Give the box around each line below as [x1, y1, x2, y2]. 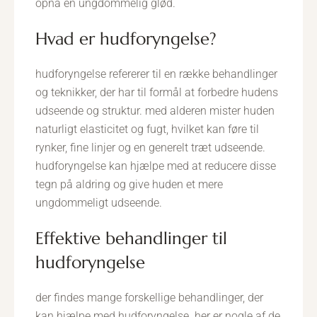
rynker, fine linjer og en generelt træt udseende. [35, 141, 265, 154]
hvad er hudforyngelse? [47, 28, 217, 50]
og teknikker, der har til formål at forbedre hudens [35, 86, 278, 99]
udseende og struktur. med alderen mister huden [35, 104, 275, 117]
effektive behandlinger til [35, 228, 44, 249]
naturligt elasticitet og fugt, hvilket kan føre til [35, 122, 259, 136]
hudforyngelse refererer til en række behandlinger [35, 67, 277, 81]
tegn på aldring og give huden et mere [35, 178, 223, 191]
